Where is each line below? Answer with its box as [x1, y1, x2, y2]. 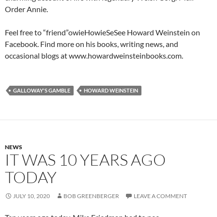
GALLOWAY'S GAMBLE [13, 87, 70, 93]
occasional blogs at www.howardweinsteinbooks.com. [5, 50, 185, 60]
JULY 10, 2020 [13, 192, 50, 200]
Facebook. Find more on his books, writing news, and [5, 39, 178, 48]
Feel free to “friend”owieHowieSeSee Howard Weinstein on [5, 27, 200, 37]
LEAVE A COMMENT [134, 192, 187, 200]
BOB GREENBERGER [63, 192, 119, 200]
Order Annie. [5, 4, 48, 14]
